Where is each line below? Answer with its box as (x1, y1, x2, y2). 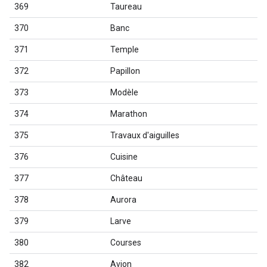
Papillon (110, 66, 140, 76)
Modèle (110, 88, 138, 97)
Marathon (110, 109, 147, 119)
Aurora (110, 195, 136, 204)
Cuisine (110, 152, 138, 162)
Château (110, 173, 142, 183)
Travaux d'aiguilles (110, 131, 179, 140)
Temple (110, 45, 139, 54)
